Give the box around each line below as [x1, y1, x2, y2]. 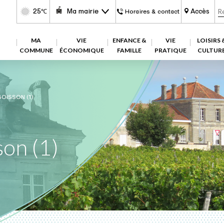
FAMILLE [116, 46, 141, 54]
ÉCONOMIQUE [59, 46, 104, 54]
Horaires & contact [125, 7, 180, 15]
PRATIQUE [154, 46, 186, 54]
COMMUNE [19, 46, 53, 54]
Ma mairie [66, 6, 99, 16]
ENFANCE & [112, 36, 146, 44]
